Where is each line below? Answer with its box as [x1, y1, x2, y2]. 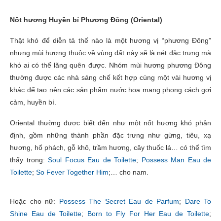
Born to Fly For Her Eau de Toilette [87, 209, 210, 218]
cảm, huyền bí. [10, 98, 56, 106]
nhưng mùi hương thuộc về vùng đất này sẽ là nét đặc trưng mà [10, 48, 211, 57]
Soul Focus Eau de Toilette [48, 155, 136, 164]
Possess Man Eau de [141, 155, 211, 164]
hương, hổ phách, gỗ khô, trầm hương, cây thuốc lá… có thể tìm [10, 143, 211, 151]
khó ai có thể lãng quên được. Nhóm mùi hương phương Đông [10, 61, 211, 69]
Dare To [184, 197, 211, 205]
